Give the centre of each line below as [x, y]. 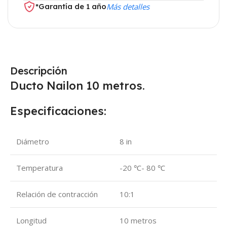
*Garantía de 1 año [71, 6]
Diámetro [33, 141]
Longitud [31, 220]
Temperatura [40, 167]
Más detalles [128, 6]
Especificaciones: [58, 111]
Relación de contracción [57, 194]
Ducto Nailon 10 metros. [78, 85]
